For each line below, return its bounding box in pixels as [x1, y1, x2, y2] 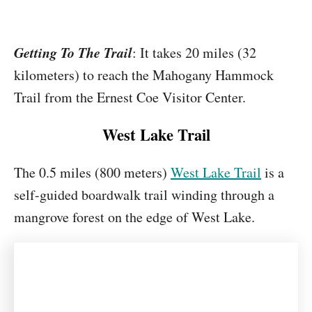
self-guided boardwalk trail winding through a [14, 185, 274, 204]
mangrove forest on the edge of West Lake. [14, 208, 255, 226]
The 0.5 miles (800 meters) [14, 163, 171, 182]
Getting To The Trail [14, 42, 132, 62]
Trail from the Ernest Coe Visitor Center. [14, 88, 246, 107]
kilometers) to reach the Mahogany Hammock [14, 65, 274, 84]
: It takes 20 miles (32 [132, 43, 256, 62]
